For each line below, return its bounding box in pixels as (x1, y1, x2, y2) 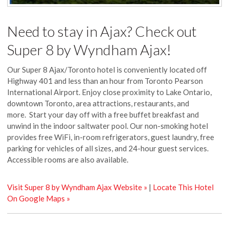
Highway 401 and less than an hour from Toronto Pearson (7, 76, 203, 86)
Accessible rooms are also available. (7, 155, 129, 165)
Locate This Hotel (153, 182, 214, 192)
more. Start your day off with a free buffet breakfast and (7, 110, 199, 120)
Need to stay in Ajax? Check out (7, 22, 197, 40)
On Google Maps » (7, 194, 71, 203)
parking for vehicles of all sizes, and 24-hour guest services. (7, 144, 209, 153)
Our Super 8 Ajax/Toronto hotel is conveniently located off (7, 65, 208, 75)
